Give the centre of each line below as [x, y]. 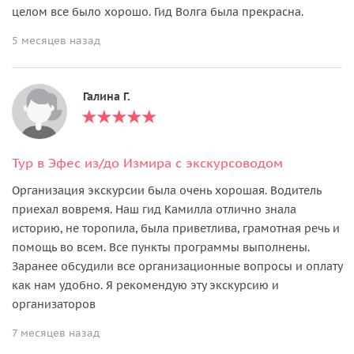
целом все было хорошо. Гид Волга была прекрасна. [158, 11]
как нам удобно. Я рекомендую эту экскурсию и [145, 285]
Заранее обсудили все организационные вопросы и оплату [177, 266]
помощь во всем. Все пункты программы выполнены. [161, 247]
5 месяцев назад [56, 40]
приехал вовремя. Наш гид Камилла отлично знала [154, 209]
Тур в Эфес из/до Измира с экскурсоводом [147, 162]
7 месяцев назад [56, 333]
